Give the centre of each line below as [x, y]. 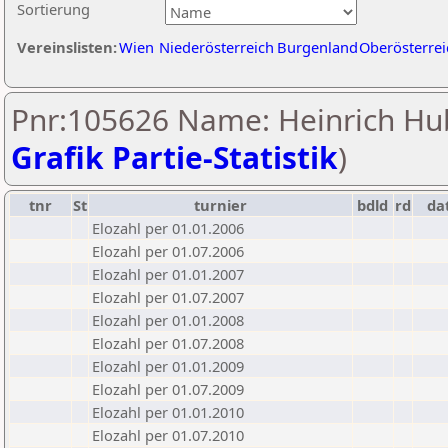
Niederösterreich [216, 47]
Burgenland [317, 47]
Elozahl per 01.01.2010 [168, 412]
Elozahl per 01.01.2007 [168, 274]
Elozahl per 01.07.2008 [168, 343]
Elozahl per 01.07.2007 [168, 297]
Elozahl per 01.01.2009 [168, 366]
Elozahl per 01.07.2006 [168, 251]
